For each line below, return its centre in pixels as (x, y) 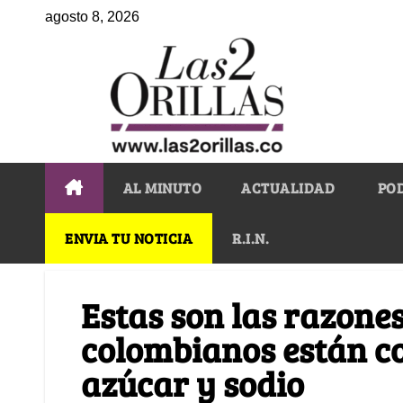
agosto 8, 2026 (92, 17)
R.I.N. (251, 237)
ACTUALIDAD (288, 187)
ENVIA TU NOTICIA (129, 237)
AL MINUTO (162, 187)
